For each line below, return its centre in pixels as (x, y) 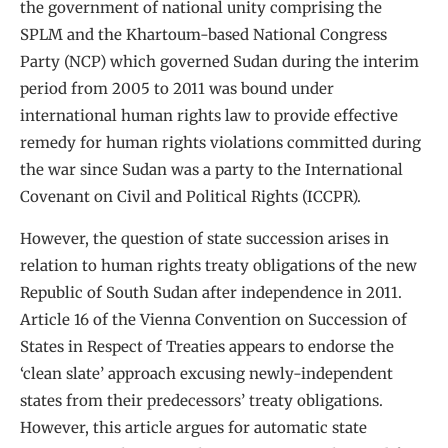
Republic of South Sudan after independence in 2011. (211, 292)
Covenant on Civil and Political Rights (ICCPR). (190, 197)
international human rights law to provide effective (209, 116)
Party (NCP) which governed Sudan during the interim (219, 62)
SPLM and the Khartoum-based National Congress (203, 35)
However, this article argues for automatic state (193, 427)
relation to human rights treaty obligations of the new (218, 265)
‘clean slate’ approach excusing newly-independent (206, 373)
